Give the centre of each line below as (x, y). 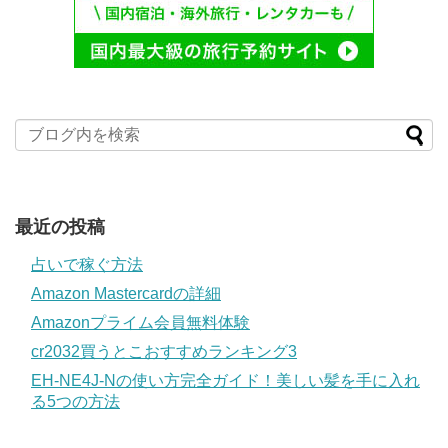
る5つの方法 (75, 401)
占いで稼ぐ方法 (87, 264)
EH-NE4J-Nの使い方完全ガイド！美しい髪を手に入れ (225, 380)
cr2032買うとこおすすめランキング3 (164, 351)
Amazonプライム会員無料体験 (140, 322)
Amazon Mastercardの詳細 (126, 293)
